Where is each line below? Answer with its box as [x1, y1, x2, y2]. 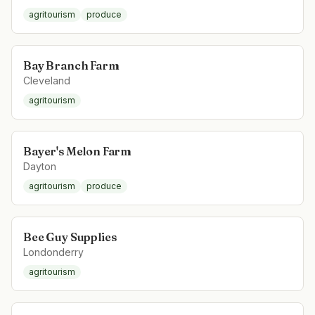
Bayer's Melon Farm [23, 144, 132, 158]
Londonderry [23, 246, 84, 258]
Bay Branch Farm [23, 58, 120, 72]
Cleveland [23, 75, 70, 86]
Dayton [23, 160, 56, 172]
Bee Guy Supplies [23, 230, 117, 244]
